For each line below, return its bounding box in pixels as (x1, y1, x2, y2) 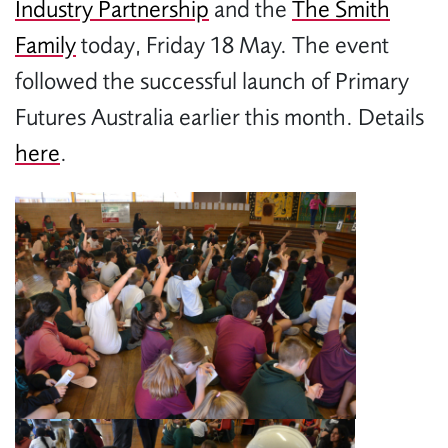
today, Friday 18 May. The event (76, 32, 389, 59)
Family (15, 32, 76, 59)
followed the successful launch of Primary (15, 68, 409, 95)
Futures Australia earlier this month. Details (15, 104, 424, 131)
